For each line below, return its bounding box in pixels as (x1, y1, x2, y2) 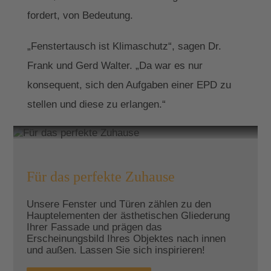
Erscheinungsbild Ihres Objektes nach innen (26, 232, 226, 244)
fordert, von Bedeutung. (27, 9, 134, 22)
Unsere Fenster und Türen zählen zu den (26, 197, 211, 210)
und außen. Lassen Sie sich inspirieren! (26, 243, 205, 256)
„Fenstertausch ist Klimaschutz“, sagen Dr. (27, 40, 222, 53)
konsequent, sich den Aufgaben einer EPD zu (27, 79, 232, 91)
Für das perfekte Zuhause (26, 169, 175, 185)
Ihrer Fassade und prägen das (26, 220, 162, 233)
